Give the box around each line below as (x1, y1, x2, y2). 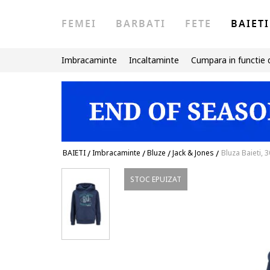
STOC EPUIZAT (130, 174, 182, 184)
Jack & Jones (172, 148, 214, 158)
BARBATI (116, 17, 166, 31)
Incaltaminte (129, 54, 179, 66)
